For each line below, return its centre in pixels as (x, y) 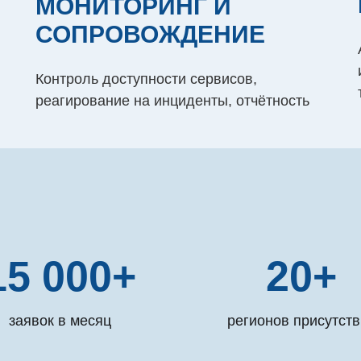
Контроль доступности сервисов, (146, 79)
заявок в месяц (60, 321)
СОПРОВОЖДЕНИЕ (150, 34)
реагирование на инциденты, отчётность (172, 101)
